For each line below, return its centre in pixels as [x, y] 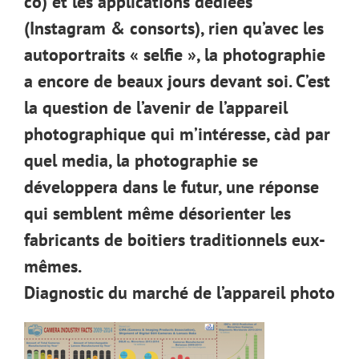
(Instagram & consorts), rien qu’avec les [174, 28]
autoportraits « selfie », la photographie [175, 55]
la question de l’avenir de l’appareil [156, 108]
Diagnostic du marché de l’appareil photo [179, 293]
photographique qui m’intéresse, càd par [177, 134]
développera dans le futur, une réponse [171, 187]
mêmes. [53, 266]
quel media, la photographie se [141, 161]
